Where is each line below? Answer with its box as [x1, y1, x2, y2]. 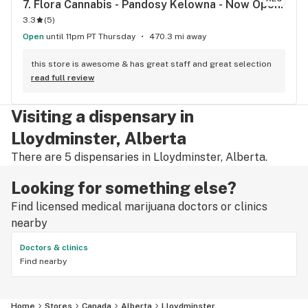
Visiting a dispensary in [11, 107, 194, 126]
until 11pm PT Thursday [46, 32, 135, 41]
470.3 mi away [149, 32, 206, 41]
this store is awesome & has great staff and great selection [31, 59, 272, 69]
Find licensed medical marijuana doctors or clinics [11, 200, 267, 213]
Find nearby [20, 256, 67, 266]
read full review [31, 73, 94, 82]
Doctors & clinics [20, 243, 88, 252]
